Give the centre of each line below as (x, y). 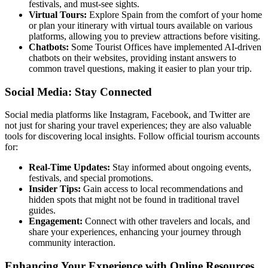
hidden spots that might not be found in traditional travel (134, 200)
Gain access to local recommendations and (162, 189)
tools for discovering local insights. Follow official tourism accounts (132, 136)
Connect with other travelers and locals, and (166, 221)
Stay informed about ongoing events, (181, 167)
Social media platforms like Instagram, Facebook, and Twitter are (127, 115)
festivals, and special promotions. (91, 178)
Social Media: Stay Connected (78, 92)
